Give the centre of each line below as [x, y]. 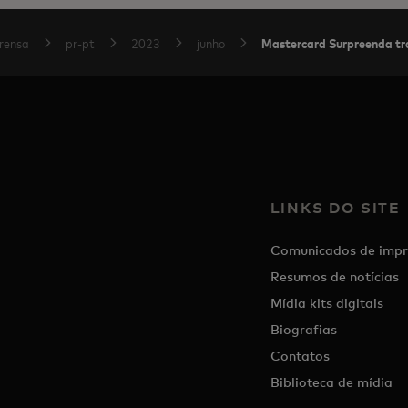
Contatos [300, 356]
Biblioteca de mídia [331, 382]
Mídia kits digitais [326, 303]
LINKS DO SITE [335, 208]
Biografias [303, 329]
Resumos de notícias [334, 276]
